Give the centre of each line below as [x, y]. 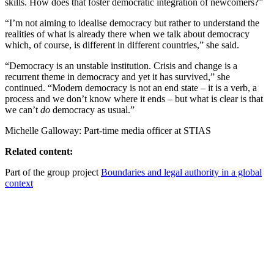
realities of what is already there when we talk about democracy [127, 34]
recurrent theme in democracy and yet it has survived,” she [117, 76]
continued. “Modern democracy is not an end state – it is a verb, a [131, 87]
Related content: [39, 151]
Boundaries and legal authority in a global [181, 172]
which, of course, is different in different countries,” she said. [122, 45]
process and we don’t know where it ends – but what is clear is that [134, 98]
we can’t [23, 109]
